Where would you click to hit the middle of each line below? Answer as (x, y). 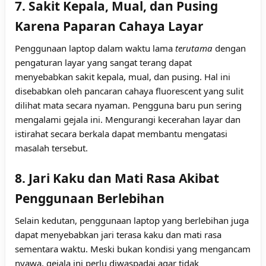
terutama (194, 48)
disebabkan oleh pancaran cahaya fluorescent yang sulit (129, 91)
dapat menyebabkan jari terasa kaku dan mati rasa (118, 234)
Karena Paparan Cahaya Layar (109, 26)
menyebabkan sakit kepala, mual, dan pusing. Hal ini (123, 76)
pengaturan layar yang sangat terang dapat (103, 62)
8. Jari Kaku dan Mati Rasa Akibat (117, 178)
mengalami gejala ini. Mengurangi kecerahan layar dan (128, 119)
